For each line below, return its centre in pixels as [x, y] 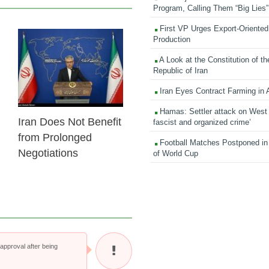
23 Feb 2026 [99, 47]
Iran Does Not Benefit [69, 122]
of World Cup [176, 153]
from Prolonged [55, 138]
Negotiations [48, 153]
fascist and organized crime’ [202, 122]
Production [172, 39]
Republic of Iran [181, 70]
